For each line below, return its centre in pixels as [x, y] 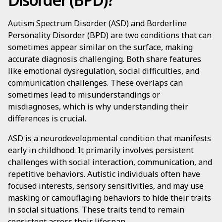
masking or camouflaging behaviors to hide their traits [110, 198]
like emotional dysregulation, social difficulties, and [104, 71]
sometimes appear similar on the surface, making [100, 47]
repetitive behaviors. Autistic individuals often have [104, 174]
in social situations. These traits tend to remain [96, 210]
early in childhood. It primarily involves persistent [101, 150]
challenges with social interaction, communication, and [110, 162]
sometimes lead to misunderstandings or [84, 95]
